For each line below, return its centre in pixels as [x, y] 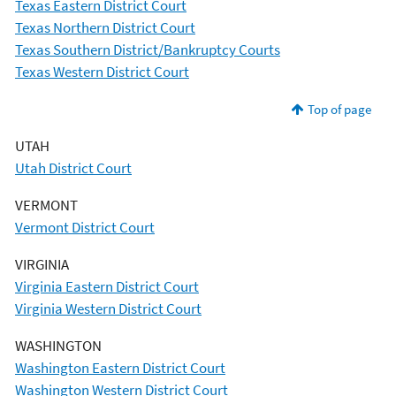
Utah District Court [73, 168]
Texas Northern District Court [105, 27]
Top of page [339, 109]
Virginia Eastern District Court [107, 286]
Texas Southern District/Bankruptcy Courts [148, 49]
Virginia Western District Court [108, 308]
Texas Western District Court [102, 71]
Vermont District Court [85, 227]
